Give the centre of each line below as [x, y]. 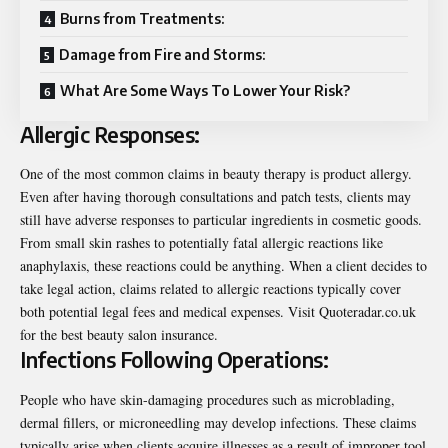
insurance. [190, 335]
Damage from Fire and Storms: [162, 54]
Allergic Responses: [110, 134]
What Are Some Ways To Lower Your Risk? [205, 90]
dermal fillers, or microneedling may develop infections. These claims [218, 422]
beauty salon [122, 335]
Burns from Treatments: [142, 18]
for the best [53, 335]
